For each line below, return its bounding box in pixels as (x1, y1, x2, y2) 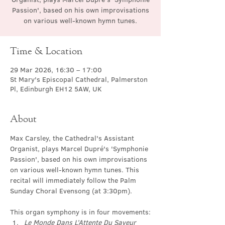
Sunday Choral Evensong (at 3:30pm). (10, 186, 132, 196)
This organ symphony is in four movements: (10, 207, 151, 217)
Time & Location (10, 45, 82, 56)
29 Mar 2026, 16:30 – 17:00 (10, 65, 102, 75)
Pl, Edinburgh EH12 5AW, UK (10, 84, 102, 94)
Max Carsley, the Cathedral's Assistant (10, 133, 136, 143)
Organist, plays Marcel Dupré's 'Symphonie (10, 144, 150, 154)
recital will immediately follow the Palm (10, 175, 138, 185)
